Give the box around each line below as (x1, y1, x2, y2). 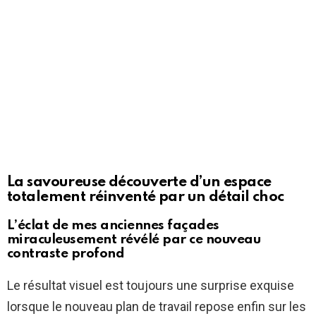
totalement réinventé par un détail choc (7, 190, 284, 205)
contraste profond (7, 247, 125, 261)
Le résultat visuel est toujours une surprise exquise (7, 278, 294, 293)
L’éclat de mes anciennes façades (7, 219, 219, 233)
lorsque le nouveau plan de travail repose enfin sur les (7, 299, 306, 315)
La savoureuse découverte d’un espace (7, 175, 272, 190)
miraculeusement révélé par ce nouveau (7, 233, 261, 247)
